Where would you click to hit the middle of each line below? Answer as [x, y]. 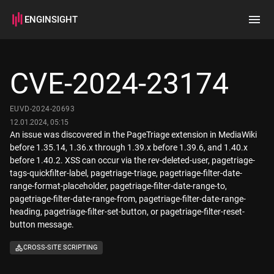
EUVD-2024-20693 [42, 109]
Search [33, 68]
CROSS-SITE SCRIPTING [61, 248]
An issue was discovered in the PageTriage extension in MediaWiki [133, 135]
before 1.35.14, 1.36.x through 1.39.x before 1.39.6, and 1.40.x [129, 147]
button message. [42, 224]
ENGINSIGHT [51, 20]
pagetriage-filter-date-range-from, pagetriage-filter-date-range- [128, 199]
